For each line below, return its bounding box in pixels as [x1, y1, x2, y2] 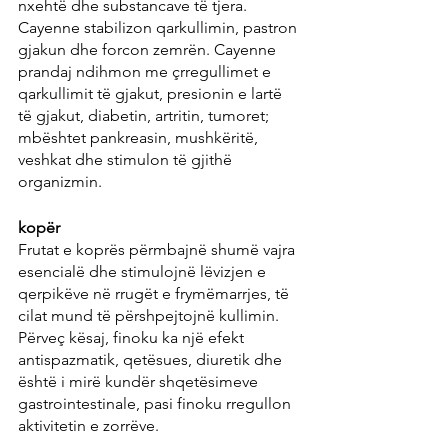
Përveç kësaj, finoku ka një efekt [18, 328, 248, 348]
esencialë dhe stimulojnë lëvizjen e [18, 262, 270, 282]
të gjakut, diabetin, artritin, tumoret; [18, 106, 273, 126]
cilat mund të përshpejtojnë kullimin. [18, 306, 283, 326]
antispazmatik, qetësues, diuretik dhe [18, 350, 286, 370]
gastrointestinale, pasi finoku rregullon [18, 394, 295, 414]
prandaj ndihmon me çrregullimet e [18, 62, 275, 82]
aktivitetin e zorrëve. [18, 416, 159, 436]
